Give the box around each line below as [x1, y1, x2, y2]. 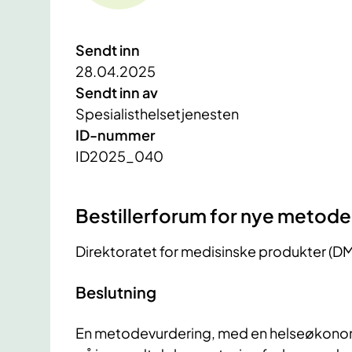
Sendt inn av [75, 83, 158, 102]
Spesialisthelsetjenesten [75, 104, 239, 123]
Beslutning [75, 281, 156, 302]
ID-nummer [75, 126, 156, 145]
